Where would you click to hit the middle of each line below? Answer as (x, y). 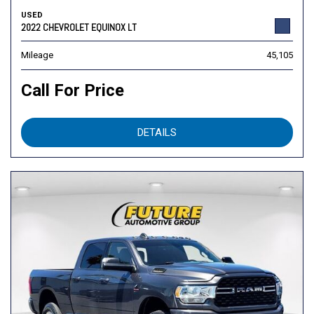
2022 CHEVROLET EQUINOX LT (79, 28)
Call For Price (73, 91)
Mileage (37, 55)
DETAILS (157, 133)
